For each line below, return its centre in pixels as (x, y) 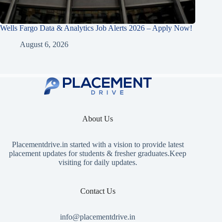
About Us (98, 119)
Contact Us (98, 191)
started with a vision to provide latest (126, 145)
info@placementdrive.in (98, 217)
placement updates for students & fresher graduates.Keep (98, 154)
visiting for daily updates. (98, 163)
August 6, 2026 (44, 44)
